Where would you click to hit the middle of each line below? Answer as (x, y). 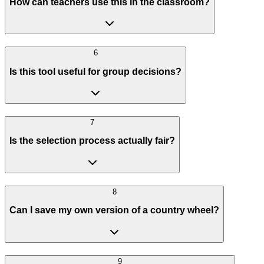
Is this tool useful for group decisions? (95, 71)
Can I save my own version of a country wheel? (114, 210)
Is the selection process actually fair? (92, 141)
